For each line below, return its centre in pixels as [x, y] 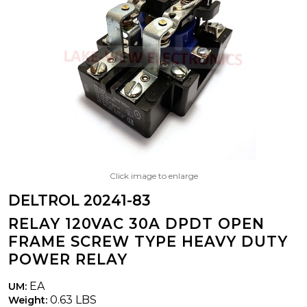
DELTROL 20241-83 [79, 200]
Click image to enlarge [153, 175]
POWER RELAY [68, 259]
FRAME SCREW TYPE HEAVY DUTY [148, 241]
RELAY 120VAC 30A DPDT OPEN [136, 223]
